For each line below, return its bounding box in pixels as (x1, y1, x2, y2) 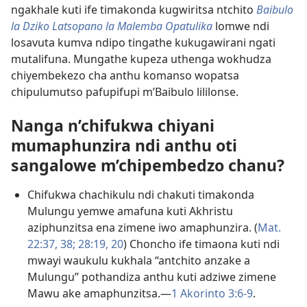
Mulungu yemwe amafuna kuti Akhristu (27, 204, 233, 219)
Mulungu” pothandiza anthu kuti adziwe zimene (27, 269, 276, 285)
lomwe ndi (212, 19, 269, 34)
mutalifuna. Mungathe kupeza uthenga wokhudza (11, 51, 271, 67)
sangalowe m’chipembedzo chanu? (11, 154, 284, 177)
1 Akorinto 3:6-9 (171, 286, 253, 302)
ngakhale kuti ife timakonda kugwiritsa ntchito (11, 2, 256, 18)
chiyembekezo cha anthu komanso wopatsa (11, 68, 239, 84)
